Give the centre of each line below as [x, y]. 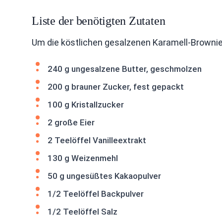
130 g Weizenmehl [83, 158]
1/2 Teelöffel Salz [83, 212]
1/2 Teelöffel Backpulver [96, 194]
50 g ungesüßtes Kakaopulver [104, 176]
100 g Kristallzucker [86, 105]
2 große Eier [71, 122]
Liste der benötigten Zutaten [99, 21]
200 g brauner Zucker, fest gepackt [116, 87]
